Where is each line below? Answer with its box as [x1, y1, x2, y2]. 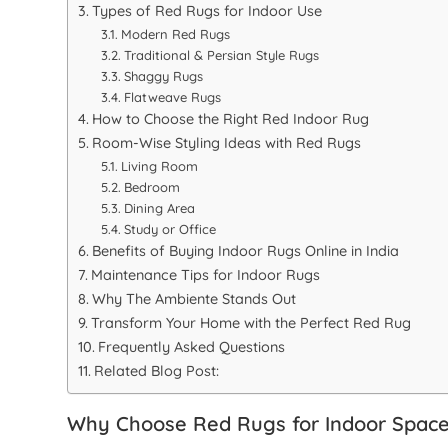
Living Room [120, 158, 198, 175]
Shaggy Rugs [123, 68, 203, 85]
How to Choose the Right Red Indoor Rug [92, 110, 370, 129]
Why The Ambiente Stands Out [92, 290, 297, 309]
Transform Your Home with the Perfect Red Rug [91, 314, 412, 333]
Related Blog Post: [94, 362, 220, 381]
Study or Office [123, 221, 216, 238]
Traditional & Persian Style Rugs [123, 47, 319, 64]
